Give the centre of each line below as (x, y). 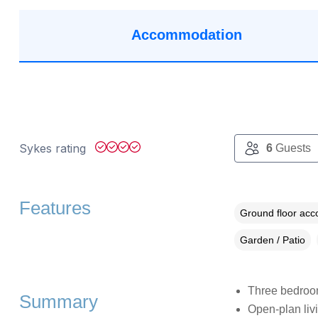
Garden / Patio (272, 240)
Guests (291, 148)
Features (55, 208)
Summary (58, 301)
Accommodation (187, 35)
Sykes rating (54, 148)
